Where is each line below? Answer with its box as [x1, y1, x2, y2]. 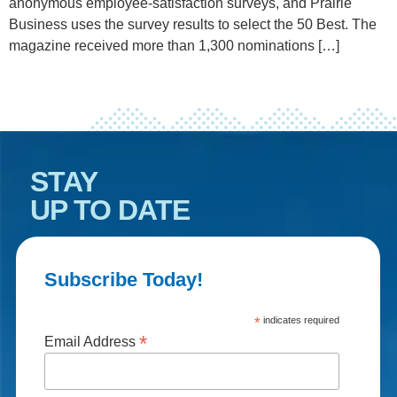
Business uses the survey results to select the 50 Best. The [9, 17, 377, 33]
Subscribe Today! [43, 269, 203, 292]
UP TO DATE [30, 194, 191, 227]
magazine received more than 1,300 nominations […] [9, 38, 339, 54]
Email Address [43, 334, 139, 350]
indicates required [260, 315, 339, 326]
